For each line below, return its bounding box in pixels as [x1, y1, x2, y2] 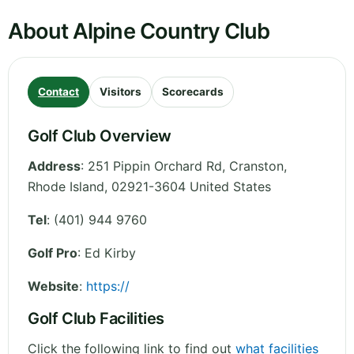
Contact [38, 85, 79, 99]
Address [28, 158, 81, 175]
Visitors [100, 85, 141, 99]
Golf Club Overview [28, 126, 171, 146]
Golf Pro [28, 245, 77, 262]
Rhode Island [28, 179, 104, 195]
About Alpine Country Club [8, 18, 270, 45]
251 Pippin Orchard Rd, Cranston [88, 158, 284, 175]
